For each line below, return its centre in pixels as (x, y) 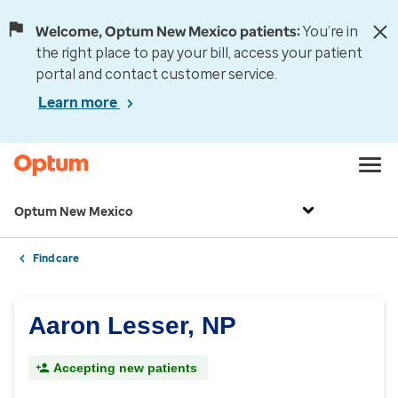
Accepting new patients (125, 368)
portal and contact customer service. (156, 74)
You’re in (330, 32)
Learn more (79, 103)
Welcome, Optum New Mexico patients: (168, 32)
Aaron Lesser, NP (132, 326)
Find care (56, 259)
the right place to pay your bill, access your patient (199, 53)
